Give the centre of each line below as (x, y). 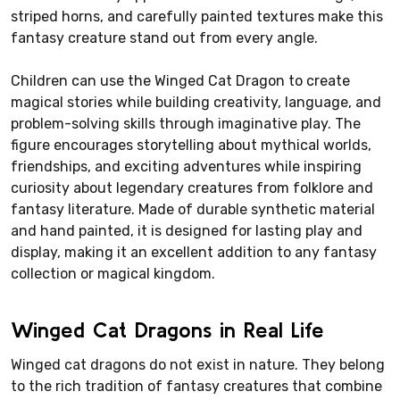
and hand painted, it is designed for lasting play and (187, 230)
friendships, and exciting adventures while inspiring (186, 166)
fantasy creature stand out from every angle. (164, 37)
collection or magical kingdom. (113, 273)
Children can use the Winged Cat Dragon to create (180, 80)
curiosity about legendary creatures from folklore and (192, 187)
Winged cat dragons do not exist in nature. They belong (198, 364)
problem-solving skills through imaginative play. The (186, 123)
